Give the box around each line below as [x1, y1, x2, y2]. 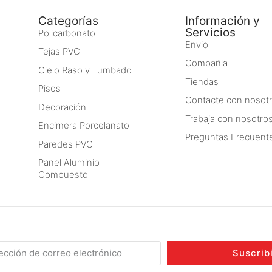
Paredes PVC [38, 138, 93, 150]
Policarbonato [38, 27, 95, 39]
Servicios [185, 25, 236, 40]
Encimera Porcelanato [38, 120, 129, 132]
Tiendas [185, 76, 219, 88]
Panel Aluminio [38, 157, 100, 169]
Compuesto [38, 169, 88, 181]
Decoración [38, 101, 86, 114]
